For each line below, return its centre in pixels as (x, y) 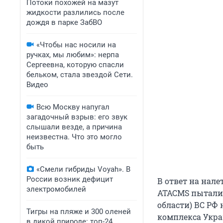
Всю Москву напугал (73, 107)
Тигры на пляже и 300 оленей (79, 212)
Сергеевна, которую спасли (75, 65)
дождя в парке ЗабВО (64, 22)
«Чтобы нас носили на (76, 45)
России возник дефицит (70, 179)
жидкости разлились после (75, 12)
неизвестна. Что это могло (74, 137)
